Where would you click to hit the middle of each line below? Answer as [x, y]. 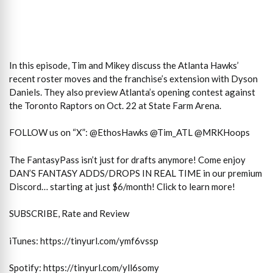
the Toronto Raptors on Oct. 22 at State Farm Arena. [115, 105]
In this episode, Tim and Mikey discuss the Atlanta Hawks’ [124, 65]
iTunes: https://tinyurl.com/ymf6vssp [84, 240]
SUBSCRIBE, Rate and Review [69, 214]
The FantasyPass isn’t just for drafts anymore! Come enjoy [127, 159]
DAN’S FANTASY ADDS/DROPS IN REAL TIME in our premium [136, 173]
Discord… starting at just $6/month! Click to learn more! [122, 186]
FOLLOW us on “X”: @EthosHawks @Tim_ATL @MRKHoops [129, 133]
